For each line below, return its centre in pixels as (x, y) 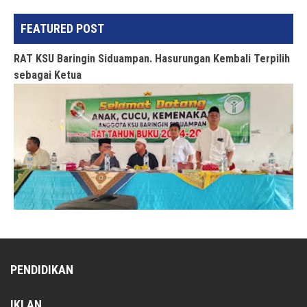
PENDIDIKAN (42, 269)
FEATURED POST (63, 29)
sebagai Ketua (48, 75)
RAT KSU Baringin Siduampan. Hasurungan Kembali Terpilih (152, 59)
